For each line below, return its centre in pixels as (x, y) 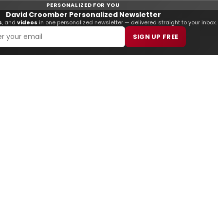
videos (27, 22)
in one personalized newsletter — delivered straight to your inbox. (127, 22)
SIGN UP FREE (155, 37)
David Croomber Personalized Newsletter (83, 15)
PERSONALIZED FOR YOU (83, 5)
